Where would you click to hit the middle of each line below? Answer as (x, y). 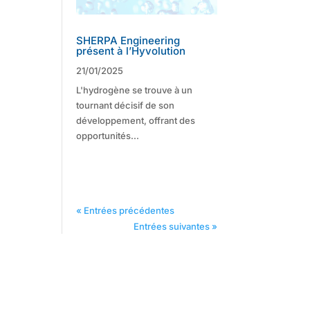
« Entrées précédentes (126, 210)
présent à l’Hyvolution (131, 51)
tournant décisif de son (126, 105)
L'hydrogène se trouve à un (135, 90)
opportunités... (108, 135)
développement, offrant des (136, 120)
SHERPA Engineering (128, 40)
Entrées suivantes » (175, 226)
